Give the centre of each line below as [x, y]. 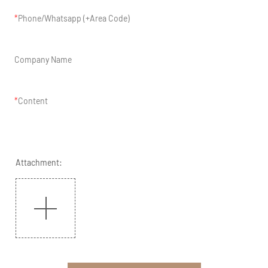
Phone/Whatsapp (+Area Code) [74, 18]
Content [33, 100]
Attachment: [39, 162]
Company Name [43, 59]
